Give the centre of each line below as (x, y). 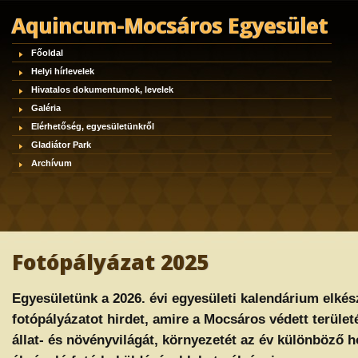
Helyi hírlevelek (63, 71)
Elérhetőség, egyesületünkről (93, 126)
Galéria (46, 108)
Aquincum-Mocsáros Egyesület (170, 26)
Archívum (52, 163)
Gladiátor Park (61, 145)
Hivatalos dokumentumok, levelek (102, 89)
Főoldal (47, 53)
